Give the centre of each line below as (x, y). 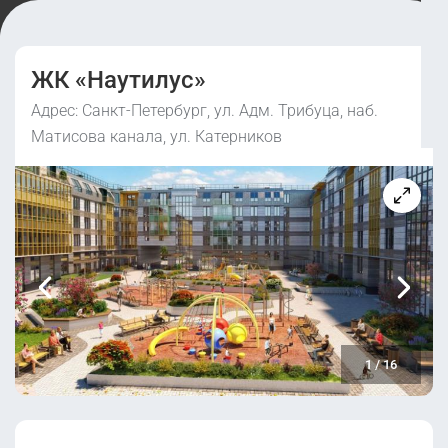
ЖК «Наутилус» (118, 80)
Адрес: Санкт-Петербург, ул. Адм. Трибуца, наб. (204, 110)
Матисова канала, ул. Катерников (156, 136)
